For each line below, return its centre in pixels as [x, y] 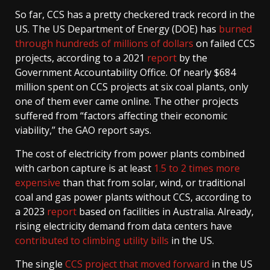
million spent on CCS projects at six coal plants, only [132, 87]
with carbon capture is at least [84, 168]
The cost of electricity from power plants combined [130, 154]
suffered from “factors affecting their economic [121, 116]
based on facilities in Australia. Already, [165, 212]
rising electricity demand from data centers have [124, 226]
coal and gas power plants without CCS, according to [133, 197]
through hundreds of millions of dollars [104, 44]
